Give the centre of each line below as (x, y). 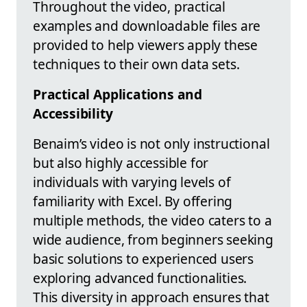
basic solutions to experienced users (144, 258)
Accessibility (73, 113)
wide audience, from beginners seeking (153, 239)
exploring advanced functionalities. (140, 278)
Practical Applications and (118, 94)
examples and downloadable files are (147, 25)
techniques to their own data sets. (136, 64)
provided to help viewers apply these (146, 45)
